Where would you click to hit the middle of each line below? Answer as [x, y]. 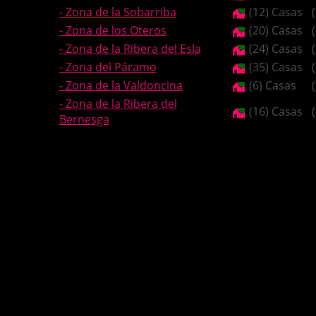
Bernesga [84, 119]
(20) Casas [274, 30]
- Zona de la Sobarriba [117, 12]
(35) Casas [274, 67]
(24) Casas [274, 49]
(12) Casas [274, 12]
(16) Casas [274, 111]
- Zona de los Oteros [113, 30]
